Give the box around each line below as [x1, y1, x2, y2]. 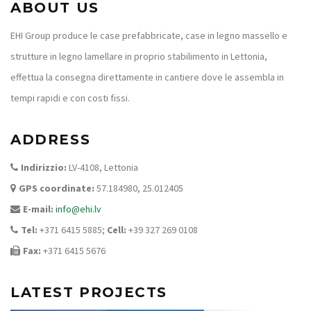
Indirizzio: [21, 160, 67, 174]
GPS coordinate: [19, 181, 94, 194]
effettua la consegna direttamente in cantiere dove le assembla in [10, 70, 284, 83]
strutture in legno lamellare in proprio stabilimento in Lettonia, [10, 49, 267, 62]
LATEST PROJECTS [10, 283, 167, 301]
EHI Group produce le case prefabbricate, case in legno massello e [10, 28, 287, 42]
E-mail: [23, 202, 53, 215]
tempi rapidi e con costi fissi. [10, 91, 130, 104]
